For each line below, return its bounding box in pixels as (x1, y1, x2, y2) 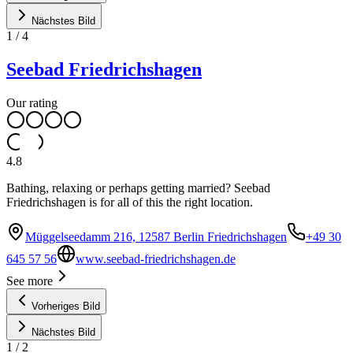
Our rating (6, 96, 58, 110)
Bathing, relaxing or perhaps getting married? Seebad (6, 181, 270, 195)
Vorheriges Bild (32, 300, 100, 312)
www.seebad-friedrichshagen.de (76, 252, 236, 266)
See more (6, 274, 53, 288)
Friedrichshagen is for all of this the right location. (6, 195, 253, 209)
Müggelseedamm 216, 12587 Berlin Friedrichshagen (25, 230, 287, 243)
